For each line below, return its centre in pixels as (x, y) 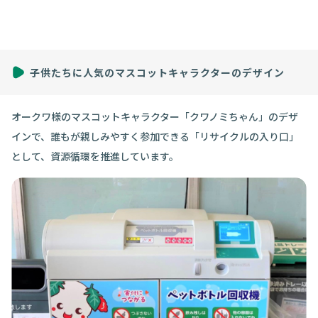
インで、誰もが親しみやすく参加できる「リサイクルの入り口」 (155, 136)
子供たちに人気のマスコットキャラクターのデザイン (157, 72)
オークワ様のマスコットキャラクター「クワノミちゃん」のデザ (155, 116)
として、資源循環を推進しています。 (95, 156)
